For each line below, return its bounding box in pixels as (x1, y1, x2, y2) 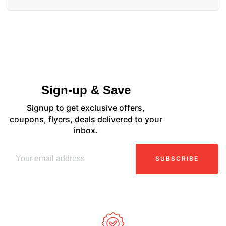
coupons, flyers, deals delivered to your (9, 114, 162, 124)
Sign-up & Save (41, 83, 131, 97)
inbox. (74, 125, 98, 135)
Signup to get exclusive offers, (27, 102, 145, 113)
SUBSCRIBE (155, 154, 199, 162)
